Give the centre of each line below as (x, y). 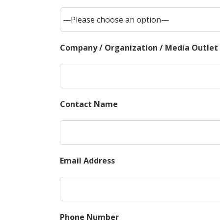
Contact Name (89, 104)
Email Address (87, 161)
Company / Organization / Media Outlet (139, 48)
